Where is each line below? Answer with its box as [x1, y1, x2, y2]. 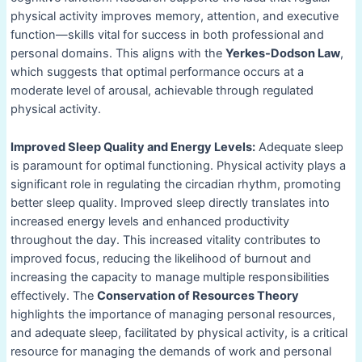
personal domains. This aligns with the [10, 46, 225, 61]
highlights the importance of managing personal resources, [10, 306, 335, 322]
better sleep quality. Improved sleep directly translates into [10, 195, 330, 210]
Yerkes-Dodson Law [225, 46, 340, 61]
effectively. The [10, 288, 97, 303]
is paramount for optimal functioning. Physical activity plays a [10, 158, 346, 173]
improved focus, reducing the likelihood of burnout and [10, 250, 311, 266]
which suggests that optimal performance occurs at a [10, 65, 304, 80]
